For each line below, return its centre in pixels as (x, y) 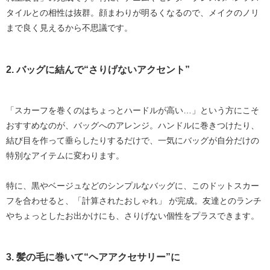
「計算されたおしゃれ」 (120, 200)
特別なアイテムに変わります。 (65, 155)
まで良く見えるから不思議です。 (69, 28)
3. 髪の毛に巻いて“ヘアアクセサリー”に (93, 257)
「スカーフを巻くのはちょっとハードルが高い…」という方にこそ (133, 110)
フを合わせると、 (40, 200)
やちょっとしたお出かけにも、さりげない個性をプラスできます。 (133, 215)
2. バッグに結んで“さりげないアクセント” (98, 69)
